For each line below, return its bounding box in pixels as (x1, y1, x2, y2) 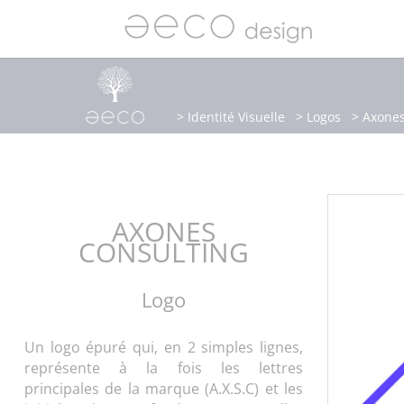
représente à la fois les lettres (23, 357, 303, 378)
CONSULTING (78, 233, 249, 271)
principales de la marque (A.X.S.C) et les (23, 378, 303, 399)
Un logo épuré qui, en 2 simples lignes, (23, 336, 303, 357)
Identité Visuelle (188, 108, 286, 125)
